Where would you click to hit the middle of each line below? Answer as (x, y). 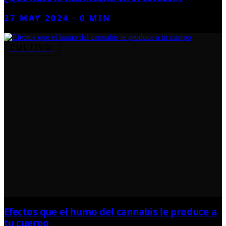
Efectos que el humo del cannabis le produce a (110, 211)
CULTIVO (32, 48)
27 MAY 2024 (37, 18)
